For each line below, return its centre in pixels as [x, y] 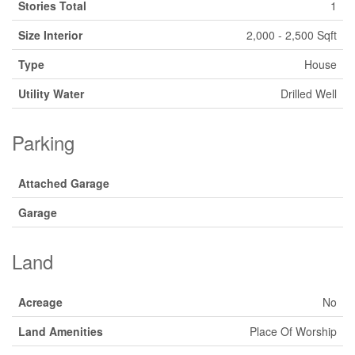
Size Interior [50, 35]
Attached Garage [64, 183]
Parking [43, 142]
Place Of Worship [293, 331]
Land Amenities [61, 331]
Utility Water [51, 94]
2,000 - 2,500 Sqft [292, 35]
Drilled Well [309, 94]
